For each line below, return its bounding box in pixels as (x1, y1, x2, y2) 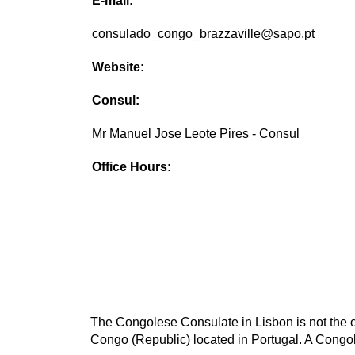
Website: (92, 60, 145, 74)
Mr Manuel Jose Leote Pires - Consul (92, 127, 300, 141)
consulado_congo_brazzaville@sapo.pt (92, 27, 315, 41)
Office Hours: (92, 160, 172, 174)
